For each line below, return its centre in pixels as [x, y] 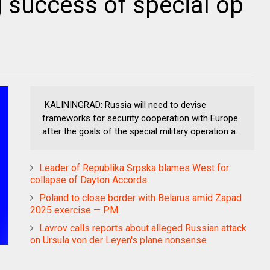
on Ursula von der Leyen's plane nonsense [118, 240]
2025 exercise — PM [74, 210]
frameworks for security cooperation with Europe [140, 118]
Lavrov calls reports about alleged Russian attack [143, 228]
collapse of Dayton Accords [89, 180]
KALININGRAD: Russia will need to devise [124, 105]
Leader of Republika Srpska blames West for [134, 168]
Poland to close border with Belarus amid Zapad [140, 198]
